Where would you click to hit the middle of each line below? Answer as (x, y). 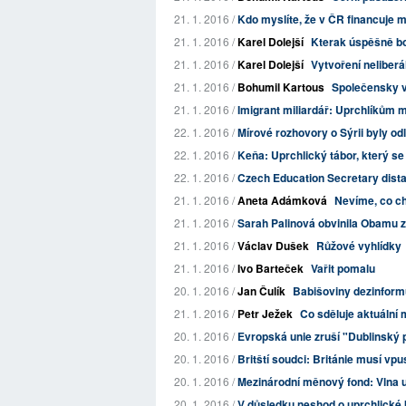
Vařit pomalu (343, 268)
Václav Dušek (273, 246)
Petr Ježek (265, 314)
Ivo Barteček (271, 268)
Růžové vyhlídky (359, 246)
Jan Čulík (261, 291)
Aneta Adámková (282, 200)
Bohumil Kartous (281, 87)
